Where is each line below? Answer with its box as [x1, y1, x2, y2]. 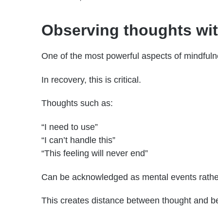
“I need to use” [41, 122, 98, 132]
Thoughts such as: [41, 98, 113, 109]
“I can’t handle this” [41, 135, 115, 145]
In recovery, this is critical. [41, 74, 141, 85]
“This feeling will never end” [41, 148, 148, 158]
